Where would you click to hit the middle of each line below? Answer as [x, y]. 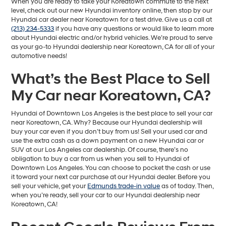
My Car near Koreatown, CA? [111, 96]
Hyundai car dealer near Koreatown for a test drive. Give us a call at [112, 20]
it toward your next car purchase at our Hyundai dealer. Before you [111, 177]
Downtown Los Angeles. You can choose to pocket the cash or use [111, 168]
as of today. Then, [187, 186]
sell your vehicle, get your [49, 186]
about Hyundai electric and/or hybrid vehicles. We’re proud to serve [112, 38]
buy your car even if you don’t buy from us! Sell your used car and [109, 132]
